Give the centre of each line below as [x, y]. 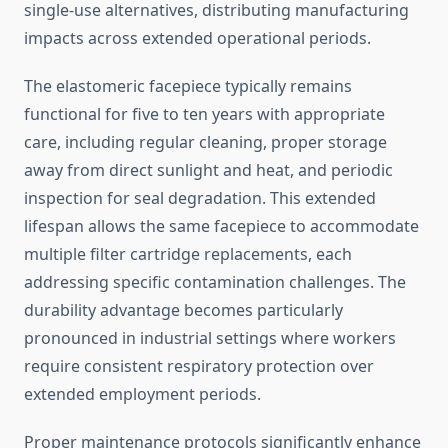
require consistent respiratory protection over [199, 366]
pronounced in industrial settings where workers [210, 338]
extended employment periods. [142, 394]
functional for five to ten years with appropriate [204, 114]
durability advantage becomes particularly [183, 310]
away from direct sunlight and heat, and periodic [208, 170]
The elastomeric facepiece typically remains [188, 86]
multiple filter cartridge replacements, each [188, 254]
